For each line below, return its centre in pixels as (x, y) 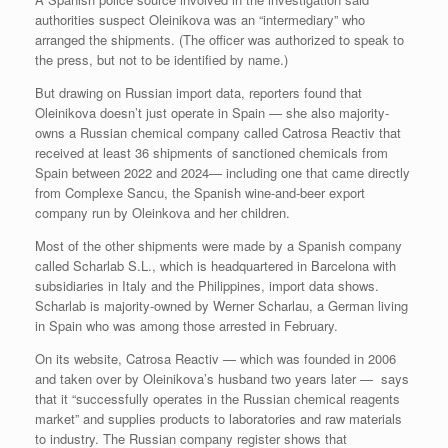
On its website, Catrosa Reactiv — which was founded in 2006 (215, 359)
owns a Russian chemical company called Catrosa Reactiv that (218, 133)
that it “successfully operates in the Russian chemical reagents (217, 399)
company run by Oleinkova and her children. (162, 213)
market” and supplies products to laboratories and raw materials (218, 419)
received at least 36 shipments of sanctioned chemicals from (211, 153)
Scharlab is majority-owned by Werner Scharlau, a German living (221, 306)
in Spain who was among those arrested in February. (186, 326)
